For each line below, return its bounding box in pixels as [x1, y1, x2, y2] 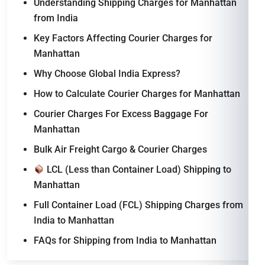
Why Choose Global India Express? [34, 68, 180, 79]
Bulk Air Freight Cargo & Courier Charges [34, 144, 207, 155]
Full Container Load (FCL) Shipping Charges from [34, 199, 243, 211]
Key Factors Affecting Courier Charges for [34, 33, 212, 44]
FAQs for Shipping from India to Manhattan [34, 235, 216, 246]
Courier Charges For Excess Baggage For [34, 108, 208, 119]
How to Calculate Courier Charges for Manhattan [34, 88, 240, 99]
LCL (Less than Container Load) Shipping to [44, 164, 232, 175]
